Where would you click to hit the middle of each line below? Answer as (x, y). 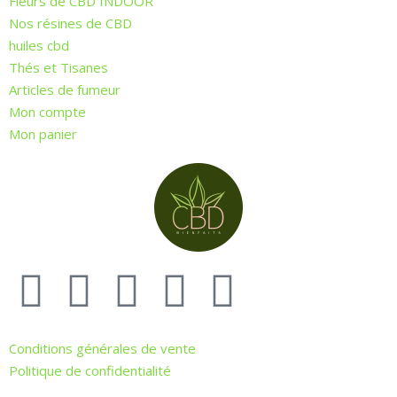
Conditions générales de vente (102, 349)
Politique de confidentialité (90, 371)
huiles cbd (39, 46)
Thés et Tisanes (58, 68)
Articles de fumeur (65, 90)
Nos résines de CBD (70, 23)
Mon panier (43, 134)
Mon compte (47, 112)
